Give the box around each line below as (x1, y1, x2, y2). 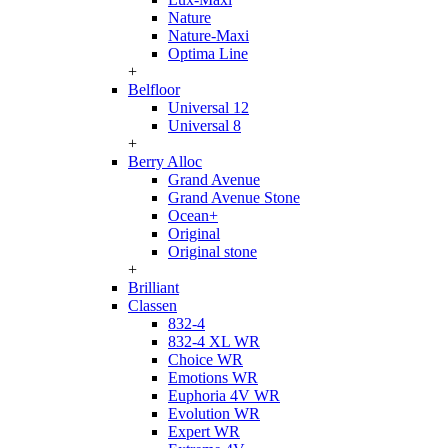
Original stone (168, 243, 257, 260)
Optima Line (168, 45, 248, 62)
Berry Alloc (128, 153, 202, 170)
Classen (128, 297, 177, 314)
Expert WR (168, 423, 240, 440)
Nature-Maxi (168, 27, 249, 44)
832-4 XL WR (168, 333, 260, 350)
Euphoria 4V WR (168, 387, 280, 404)
